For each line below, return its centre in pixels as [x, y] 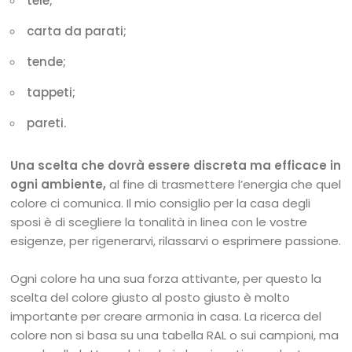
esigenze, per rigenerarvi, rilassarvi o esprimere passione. [176, 240]
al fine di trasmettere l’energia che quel [224, 184]
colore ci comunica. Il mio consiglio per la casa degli [161, 203]
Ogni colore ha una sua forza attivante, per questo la [166, 278]
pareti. [47, 123]
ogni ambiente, [59, 184]
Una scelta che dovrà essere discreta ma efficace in [176, 165]
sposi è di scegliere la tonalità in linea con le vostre [159, 222]
